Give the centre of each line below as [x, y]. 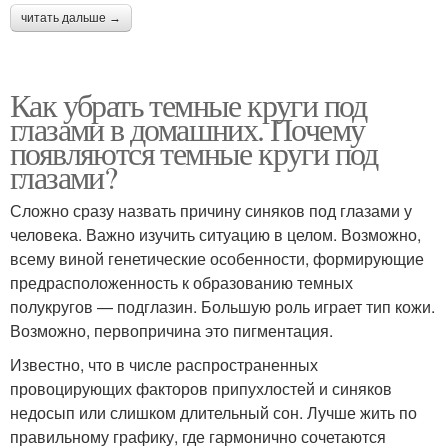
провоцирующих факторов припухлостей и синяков [201, 388]
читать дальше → [71, 17]
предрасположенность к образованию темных [181, 282]
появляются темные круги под [194, 152]
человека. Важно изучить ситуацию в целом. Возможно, [215, 234]
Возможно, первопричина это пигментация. [171, 330]
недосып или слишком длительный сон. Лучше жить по [213, 412]
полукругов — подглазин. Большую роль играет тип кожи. [222, 306]
